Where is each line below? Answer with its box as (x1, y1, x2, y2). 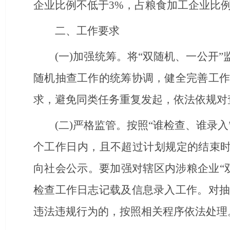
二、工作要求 (55, 25, 120, 37)
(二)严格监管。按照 (55, 119, 149, 131)
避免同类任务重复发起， (55, 93, 174, 106)
